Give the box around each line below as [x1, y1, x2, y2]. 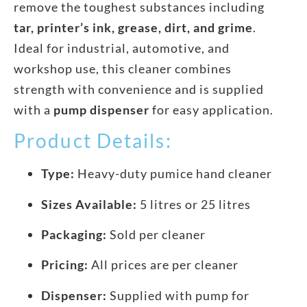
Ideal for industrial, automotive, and [14, 40, 230, 56]
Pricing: [41, 257, 88, 273]
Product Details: [14, 129, 172, 153]
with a [14, 101, 53, 117]
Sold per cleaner [107, 226, 206, 242]
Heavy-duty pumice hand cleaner [75, 166, 272, 182]
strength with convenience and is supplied [14, 81, 264, 97]
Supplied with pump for [107, 287, 249, 303]
